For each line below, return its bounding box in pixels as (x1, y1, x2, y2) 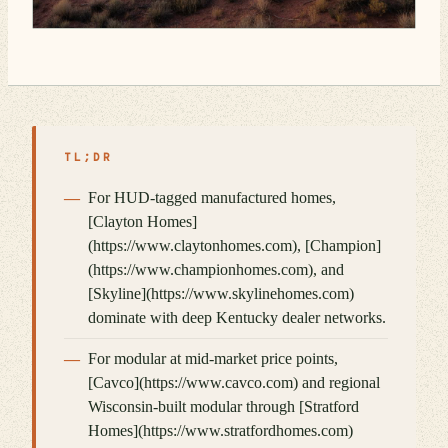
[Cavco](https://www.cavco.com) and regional (88, 374, 380, 391)
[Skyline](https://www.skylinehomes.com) (88, 285, 354, 302)
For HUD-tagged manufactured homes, (88, 189, 336, 206)
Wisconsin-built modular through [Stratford (88, 398, 359, 415)
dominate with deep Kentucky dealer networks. (88, 309, 386, 326)
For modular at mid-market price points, (88, 350, 338, 367)
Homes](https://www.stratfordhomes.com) (88, 422, 353, 439)
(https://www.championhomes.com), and (88, 261, 344, 278)
